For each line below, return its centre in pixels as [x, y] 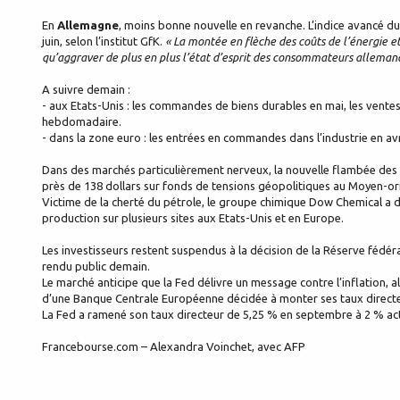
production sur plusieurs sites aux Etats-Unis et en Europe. [193, 218]
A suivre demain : [86, 90]
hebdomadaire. [82, 122]
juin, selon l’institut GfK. [104, 42]
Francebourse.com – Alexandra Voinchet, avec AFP [174, 347]
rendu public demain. [96, 267]
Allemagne [88, 25]
